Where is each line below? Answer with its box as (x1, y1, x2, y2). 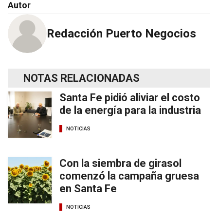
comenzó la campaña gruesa (59, 170, 199, 182)
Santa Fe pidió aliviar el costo (59, 91, 200, 104)
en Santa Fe (59, 182, 117, 195)
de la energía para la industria (59, 104, 201, 117)
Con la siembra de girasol (59, 157, 182, 170)
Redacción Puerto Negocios (47, 27, 196, 41)
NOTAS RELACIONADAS (23, 72, 140, 85)
